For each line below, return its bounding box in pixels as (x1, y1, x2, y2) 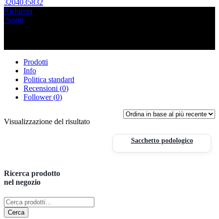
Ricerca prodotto (4, 169, 60, 177)
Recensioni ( (23, 84, 62, 93)
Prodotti (23, 58, 48, 66)
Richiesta (4, 7, 32, 16)
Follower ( (23, 93, 56, 102)
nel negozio (4, 177, 41, 186)
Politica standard (23, 75, 74, 84)
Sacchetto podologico (131, 137, 193, 145)
